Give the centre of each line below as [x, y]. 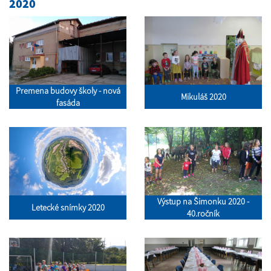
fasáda [68, 103]
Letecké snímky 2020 [68, 208]
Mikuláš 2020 [203, 97]
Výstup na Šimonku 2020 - [203, 202]
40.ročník [203, 214]
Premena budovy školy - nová [68, 91]
